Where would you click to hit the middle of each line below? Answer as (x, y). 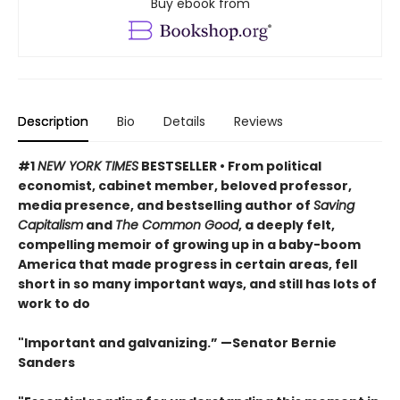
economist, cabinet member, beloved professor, (185, 185)
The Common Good (177, 225)
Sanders (46, 362)
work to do (54, 303)
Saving (334, 205)
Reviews (258, 121)
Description (53, 121)
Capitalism (50, 225)
